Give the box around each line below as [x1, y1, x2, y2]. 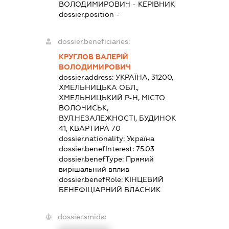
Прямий [126, 155, 154, 164]
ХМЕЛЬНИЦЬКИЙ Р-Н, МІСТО [59, 94, 166, 102]
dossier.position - [59, 10, 120, 19]
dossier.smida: [58, 213, 107, 221]
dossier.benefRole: [59, 175, 125, 184]
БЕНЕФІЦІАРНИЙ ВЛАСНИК [59, 186, 161, 194]
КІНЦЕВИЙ [125, 175, 164, 184]
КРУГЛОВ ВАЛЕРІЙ [59, 53, 129, 61]
